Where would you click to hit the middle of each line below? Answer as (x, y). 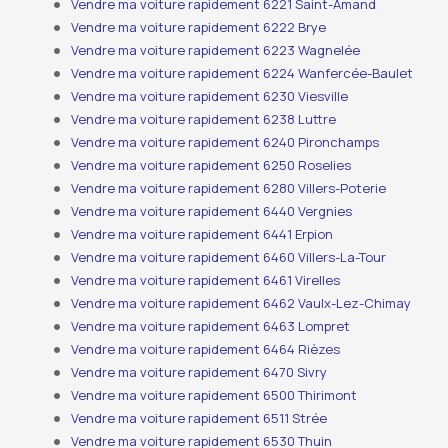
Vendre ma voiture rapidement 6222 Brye (199, 27)
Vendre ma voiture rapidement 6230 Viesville (210, 96)
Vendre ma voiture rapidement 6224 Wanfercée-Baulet (242, 73)
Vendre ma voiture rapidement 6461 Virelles (206, 280)
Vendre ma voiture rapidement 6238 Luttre (204, 119)
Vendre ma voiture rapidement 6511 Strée (199, 418)
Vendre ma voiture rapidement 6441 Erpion (202, 234)
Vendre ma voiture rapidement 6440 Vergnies (212, 211)
